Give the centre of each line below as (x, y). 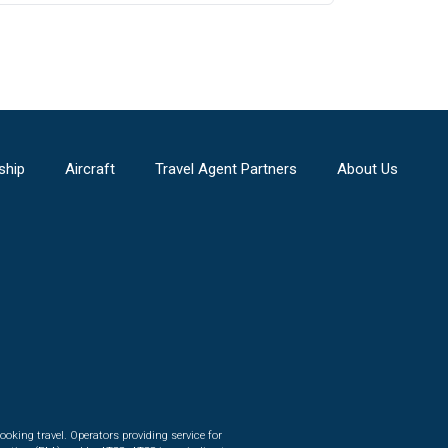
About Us (367, 169)
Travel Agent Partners (225, 169)
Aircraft (89, 169)
